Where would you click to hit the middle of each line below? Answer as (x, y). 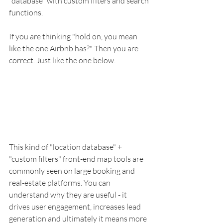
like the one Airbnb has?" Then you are (74, 48)
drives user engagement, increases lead (76, 206)
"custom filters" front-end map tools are (77, 159)
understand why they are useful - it (69, 194)
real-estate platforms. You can (60, 182)
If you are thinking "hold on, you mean (74, 36)
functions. (27, 12)
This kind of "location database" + (66, 147)
